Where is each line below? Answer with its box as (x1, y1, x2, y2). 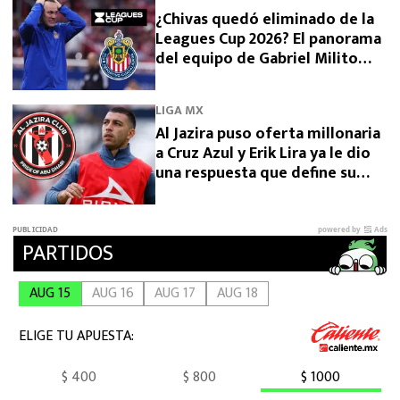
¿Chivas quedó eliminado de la (155, 5, 374, 33)
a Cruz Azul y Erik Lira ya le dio (155, 139, 371, 167)
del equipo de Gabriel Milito (155, 45, 358, 72)
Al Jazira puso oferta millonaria (155, 120, 380, 147)
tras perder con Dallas (155, 64, 312, 92)
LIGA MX (155, 99, 204, 121)
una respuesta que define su (155, 159, 356, 187)
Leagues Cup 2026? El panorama (155, 25, 381, 53)
